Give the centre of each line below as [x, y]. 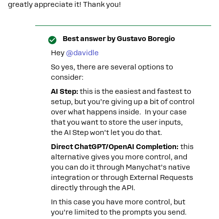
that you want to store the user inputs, [117, 122]
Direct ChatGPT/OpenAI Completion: [116, 147]
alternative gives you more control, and [119, 157]
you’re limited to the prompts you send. [119, 212]
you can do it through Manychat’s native [120, 167]
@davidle [82, 53]
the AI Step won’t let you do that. [107, 132]
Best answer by [89, 39]
